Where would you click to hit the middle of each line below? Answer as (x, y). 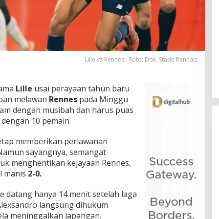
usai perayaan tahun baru (81, 89)
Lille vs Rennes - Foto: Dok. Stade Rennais (141, 60)
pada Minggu (103, 99)
